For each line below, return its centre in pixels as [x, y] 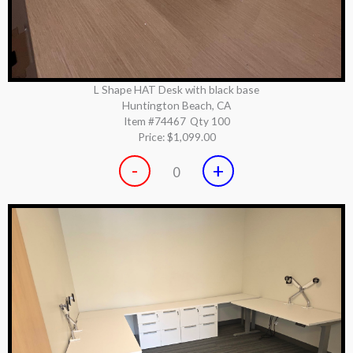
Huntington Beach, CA [176, 106]
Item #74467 [154, 121]
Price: [152, 137]
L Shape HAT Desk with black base [176, 90]
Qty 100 [210, 121]
